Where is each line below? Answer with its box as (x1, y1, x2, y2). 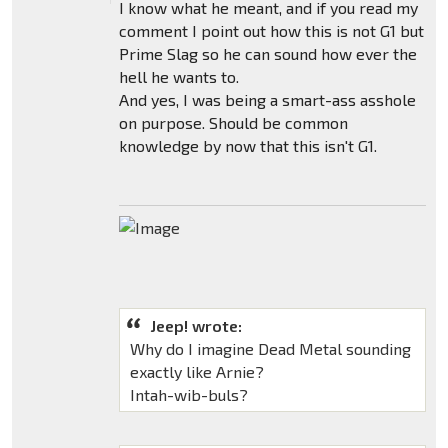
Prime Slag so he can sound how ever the (118, 43, 417, 63)
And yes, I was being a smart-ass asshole (118, 89, 416, 109)
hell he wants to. (118, 66, 239, 86)
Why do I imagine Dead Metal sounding (129, 338, 411, 358)
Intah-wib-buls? (129, 384, 248, 404)
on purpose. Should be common (118, 112, 348, 132)
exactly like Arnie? (129, 361, 264, 381)
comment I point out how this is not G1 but (118, 20, 424, 40)
